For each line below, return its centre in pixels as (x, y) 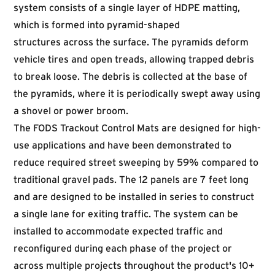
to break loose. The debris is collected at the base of (130, 76)
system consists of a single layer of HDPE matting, (127, 7)
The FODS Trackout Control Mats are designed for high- (137, 128)
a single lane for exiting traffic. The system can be (126, 214)
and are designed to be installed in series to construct (134, 196)
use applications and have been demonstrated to (122, 145)
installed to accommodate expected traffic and (118, 231)
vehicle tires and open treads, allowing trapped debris (134, 59)
